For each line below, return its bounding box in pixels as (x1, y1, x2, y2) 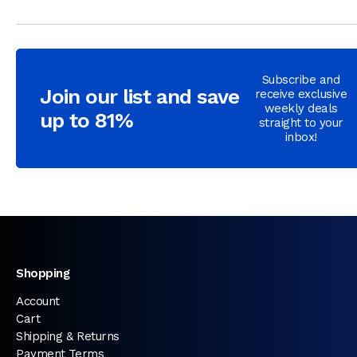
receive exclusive (254, 87, 347, 102)
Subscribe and (261, 73, 340, 88)
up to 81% (40, 108, 133, 133)
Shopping (16, 266, 69, 281)
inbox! (284, 130, 317, 145)
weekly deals (264, 101, 338, 116)
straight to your (258, 116, 343, 131)
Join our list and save (40, 84, 239, 109)
